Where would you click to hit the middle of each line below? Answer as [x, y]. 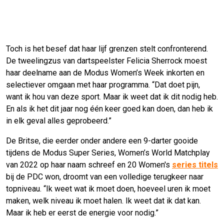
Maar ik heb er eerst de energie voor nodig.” [82, 213]
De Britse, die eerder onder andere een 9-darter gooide [102, 141]
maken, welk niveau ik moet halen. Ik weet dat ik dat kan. [103, 201]
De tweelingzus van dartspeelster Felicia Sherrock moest [106, 61]
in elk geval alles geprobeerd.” [59, 121]
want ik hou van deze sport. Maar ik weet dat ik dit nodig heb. [112, 97]
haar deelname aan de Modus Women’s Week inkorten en [105, 73]
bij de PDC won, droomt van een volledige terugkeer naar [105, 177]
